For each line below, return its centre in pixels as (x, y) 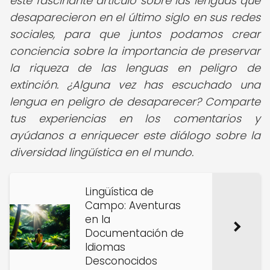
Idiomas (105, 247)
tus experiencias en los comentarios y (135, 118)
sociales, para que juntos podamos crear (135, 34)
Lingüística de (119, 192)
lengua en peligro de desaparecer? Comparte (135, 102)
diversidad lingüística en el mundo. (102, 152)
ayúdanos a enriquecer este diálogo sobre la (135, 135)
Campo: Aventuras (133, 206)
